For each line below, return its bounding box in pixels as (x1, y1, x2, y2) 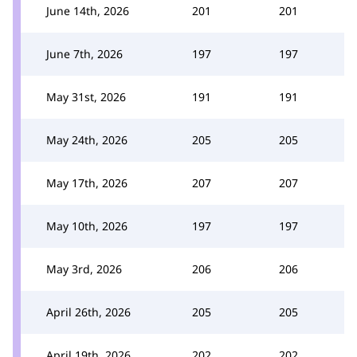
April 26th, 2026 (46, 304, 131, 320)
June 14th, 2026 (46, 2, 129, 18)
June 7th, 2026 (46, 45, 123, 61)
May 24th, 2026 (46, 131, 127, 147)
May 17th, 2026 (46, 175, 127, 190)
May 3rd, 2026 (46, 261, 122, 277)
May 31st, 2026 (46, 88, 126, 104)
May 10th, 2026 (46, 218, 127, 233)
